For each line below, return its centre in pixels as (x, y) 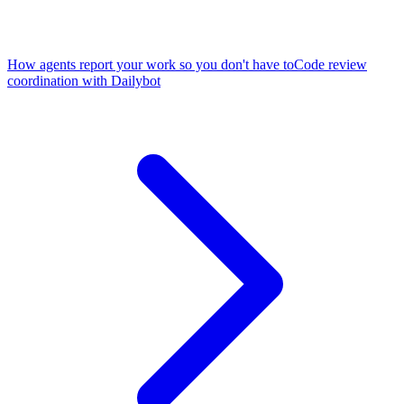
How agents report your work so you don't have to (151, 65)
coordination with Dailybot (84, 81)
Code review (331, 65)
